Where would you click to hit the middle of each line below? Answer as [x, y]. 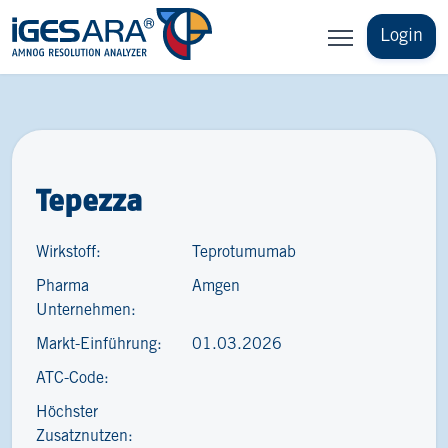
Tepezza [89, 200]
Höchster [67, 412]
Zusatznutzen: [84, 436]
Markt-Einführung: [99, 344]
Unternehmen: [86, 310]
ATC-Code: [72, 378]
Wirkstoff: [68, 252]
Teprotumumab [244, 252]
